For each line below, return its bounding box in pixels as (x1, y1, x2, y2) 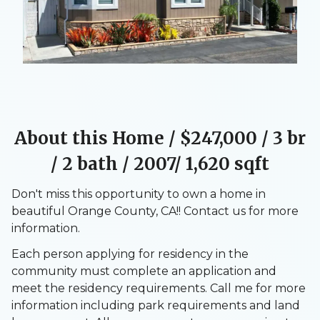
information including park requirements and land (11, 298, 300, 312)
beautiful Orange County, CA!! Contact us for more (11, 204, 299, 218)
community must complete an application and (11, 264, 276, 278)
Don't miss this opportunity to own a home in (11, 186, 266, 201)
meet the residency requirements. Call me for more (11, 281, 306, 295)
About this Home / (14, 126, 180, 149)
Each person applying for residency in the (11, 246, 249, 261)
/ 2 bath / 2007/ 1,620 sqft (51, 152, 269, 175)
